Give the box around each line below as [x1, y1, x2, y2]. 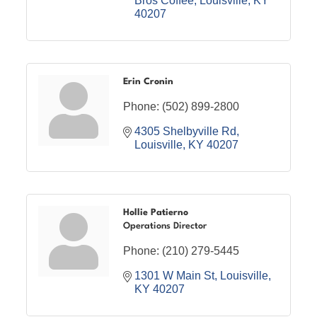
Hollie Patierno [123, 207, 189, 217]
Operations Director [123, 221, 207, 231]
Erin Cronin [123, 76, 174, 86]
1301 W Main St [134, 269, 215, 282]
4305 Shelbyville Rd [134, 125, 237, 137]
